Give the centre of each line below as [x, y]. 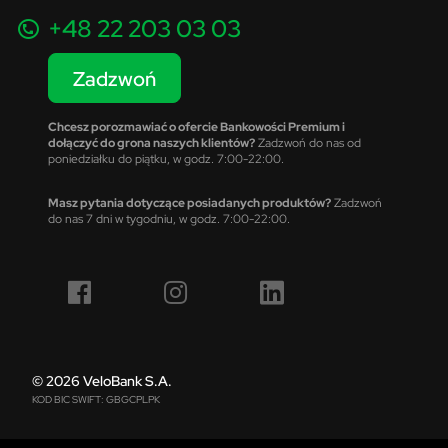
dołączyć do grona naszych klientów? [151, 142]
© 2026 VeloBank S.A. [102, 381]
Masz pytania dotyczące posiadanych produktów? [189, 202]
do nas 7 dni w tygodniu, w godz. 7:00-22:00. [169, 218]
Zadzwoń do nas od [308, 142]
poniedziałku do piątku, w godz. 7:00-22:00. [166, 158]
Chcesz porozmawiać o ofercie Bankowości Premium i [196, 126]
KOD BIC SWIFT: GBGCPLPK [96, 399]
